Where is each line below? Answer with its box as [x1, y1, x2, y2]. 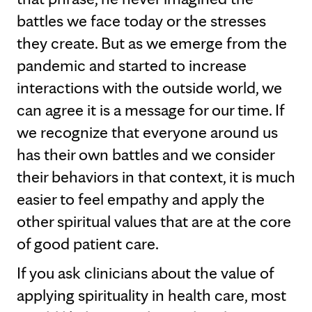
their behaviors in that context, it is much [17, 166, 295, 187]
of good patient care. [17, 233, 159, 253]
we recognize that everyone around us [17, 122, 278, 142]
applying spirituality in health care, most [17, 285, 286, 305]
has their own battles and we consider [17, 144, 274, 164]
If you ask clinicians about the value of [17, 263, 274, 283]
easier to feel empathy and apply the [17, 189, 265, 209]
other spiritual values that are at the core [17, 211, 291, 231]
